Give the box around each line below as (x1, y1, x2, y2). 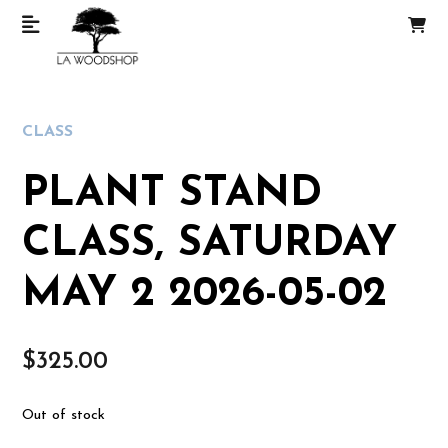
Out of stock (22, 408, 106, 423)
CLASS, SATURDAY (22, 223, 398, 266)
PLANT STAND (22, 173, 323, 216)
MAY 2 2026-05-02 (22, 273, 388, 316)
